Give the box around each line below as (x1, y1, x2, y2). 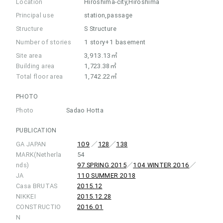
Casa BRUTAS (16, 181, 58, 190)
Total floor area (16, 72, 63, 81)
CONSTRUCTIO (16, 202, 61, 211)
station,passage (84, 10, 133, 19)
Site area (16, 51, 42, 60)
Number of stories (16, 37, 71, 46)
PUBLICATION (16, 125, 57, 134)
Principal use (16, 10, 54, 19)
